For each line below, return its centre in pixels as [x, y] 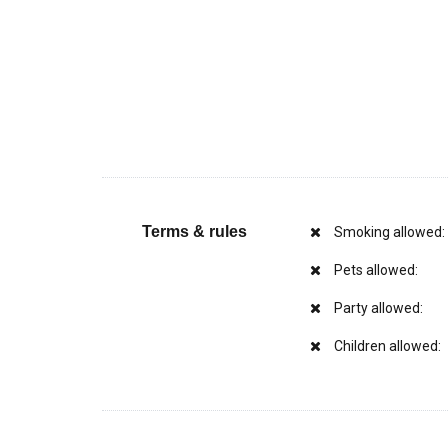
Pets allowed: [374, 270]
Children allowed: [385, 346]
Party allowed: [376, 308]
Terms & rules [194, 231]
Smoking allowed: [387, 232]
